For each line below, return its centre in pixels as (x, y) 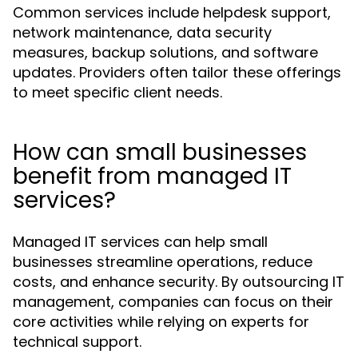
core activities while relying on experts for (161, 322)
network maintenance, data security (142, 32)
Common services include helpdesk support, (172, 12)
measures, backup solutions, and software (165, 52)
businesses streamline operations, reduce (163, 262)
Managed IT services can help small (140, 242)
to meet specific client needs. (117, 92)
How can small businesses (160, 152)
